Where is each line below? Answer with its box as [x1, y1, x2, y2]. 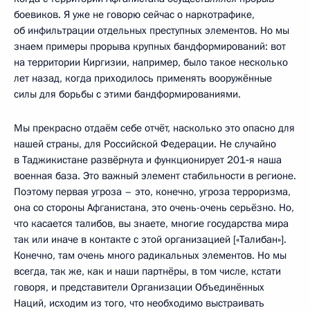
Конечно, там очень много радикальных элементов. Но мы [14, 248, 286, 262]
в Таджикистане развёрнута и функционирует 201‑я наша [14, 153, 282, 167]
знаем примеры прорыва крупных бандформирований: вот [14, 39, 286, 53]
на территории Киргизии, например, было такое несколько [14, 55, 288, 69]
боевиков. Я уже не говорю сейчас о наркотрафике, [14, 8, 255, 21]
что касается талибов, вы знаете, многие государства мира [14, 217, 289, 230]
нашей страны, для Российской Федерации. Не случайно [14, 137, 276, 151]
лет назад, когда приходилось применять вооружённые [14, 71, 272, 85]
